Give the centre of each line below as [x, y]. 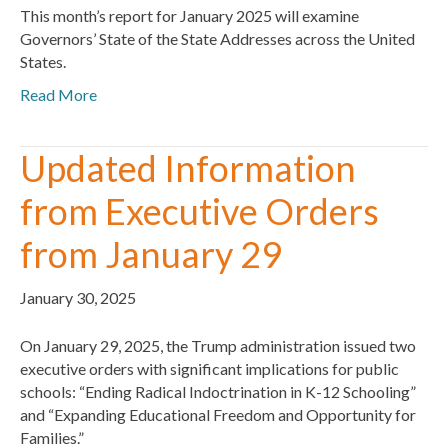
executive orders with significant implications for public [209, 368]
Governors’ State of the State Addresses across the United [217, 38]
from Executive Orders [199, 210]
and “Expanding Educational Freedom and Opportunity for [218, 414]
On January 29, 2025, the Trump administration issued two [218, 345]
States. [43, 61]
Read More [58, 94]
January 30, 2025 [78, 297]
